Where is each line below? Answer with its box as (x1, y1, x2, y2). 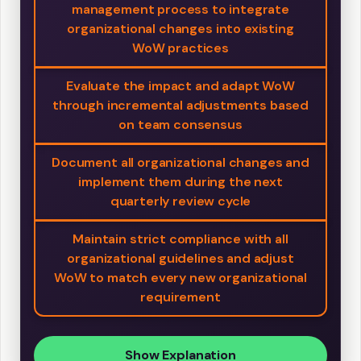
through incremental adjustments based (52, 96, 309, 114)
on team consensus (118, 115, 243, 133)
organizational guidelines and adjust (67, 249, 294, 267)
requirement (140, 288, 221, 305)
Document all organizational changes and (52, 153, 309, 171)
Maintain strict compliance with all (73, 230, 288, 247)
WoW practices (132, 39, 229, 56)
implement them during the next (78, 172, 283, 190)
